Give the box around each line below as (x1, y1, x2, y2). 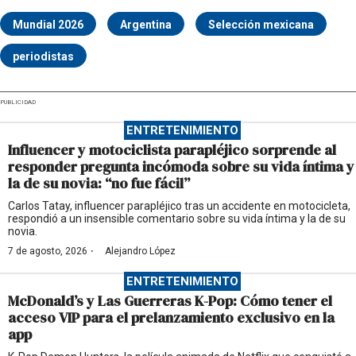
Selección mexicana (208, 18, 314, 32)
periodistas (13, 50, 74, 64)
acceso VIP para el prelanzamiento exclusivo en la (8, 308, 335, 328)
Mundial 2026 (13, 18, 83, 32)
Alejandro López (105, 246, 176, 257)
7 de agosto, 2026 (8, 246, 87, 257)
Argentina (120, 18, 172, 32)
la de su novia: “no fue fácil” (8, 173, 190, 194)
